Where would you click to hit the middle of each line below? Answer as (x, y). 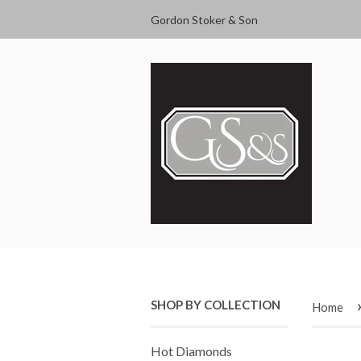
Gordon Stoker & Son (204, 19)
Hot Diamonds (191, 351)
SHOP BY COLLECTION (216, 305)
